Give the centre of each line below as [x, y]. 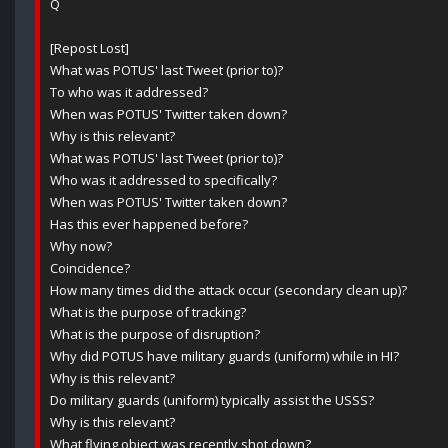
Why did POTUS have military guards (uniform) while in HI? [224, 356]
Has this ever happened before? [149, 224]
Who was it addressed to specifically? [163, 180]
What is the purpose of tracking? [148, 312]
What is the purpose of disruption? [155, 334]
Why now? [81, 246]
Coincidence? [90, 268]
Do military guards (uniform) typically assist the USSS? [212, 400]
